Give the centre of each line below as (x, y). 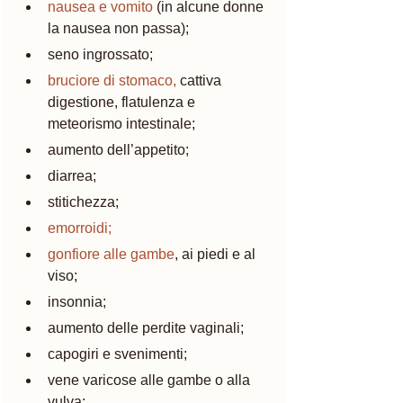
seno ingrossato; (100, 54)
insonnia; (77, 301)
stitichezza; (83, 201)
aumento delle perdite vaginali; (148, 327)
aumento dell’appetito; (118, 149)
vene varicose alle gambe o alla (151, 380)
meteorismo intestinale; (121, 123)
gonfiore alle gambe (111, 254)
